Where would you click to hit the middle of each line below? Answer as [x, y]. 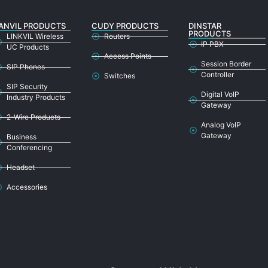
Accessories [27, 187]
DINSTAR [205, 26]
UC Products [28, 47]
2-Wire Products [33, 117]
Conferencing [29, 148]
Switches [119, 76]
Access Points [127, 56]
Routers [117, 36]
